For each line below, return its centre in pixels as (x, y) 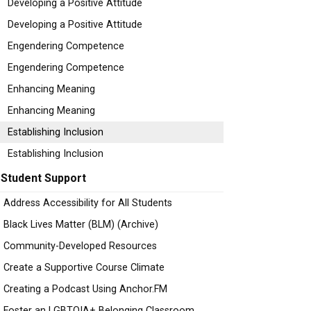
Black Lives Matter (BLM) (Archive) (81, 225)
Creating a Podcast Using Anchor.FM (85, 289)
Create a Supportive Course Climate (84, 268)
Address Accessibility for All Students (88, 203)
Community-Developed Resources (80, 246)
